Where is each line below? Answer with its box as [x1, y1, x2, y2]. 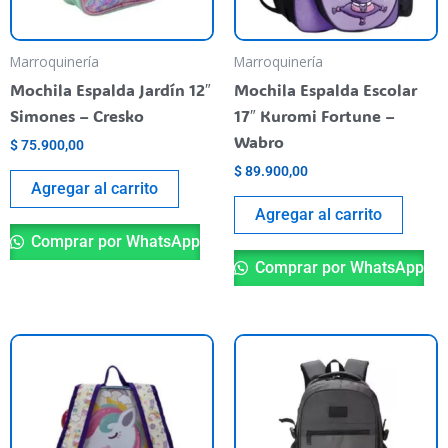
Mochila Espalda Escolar [234, 79, 417, 101]
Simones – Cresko [10, 105, 144, 127]
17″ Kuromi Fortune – [234, 105, 395, 127]
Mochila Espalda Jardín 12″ [10, 79, 211, 101]
